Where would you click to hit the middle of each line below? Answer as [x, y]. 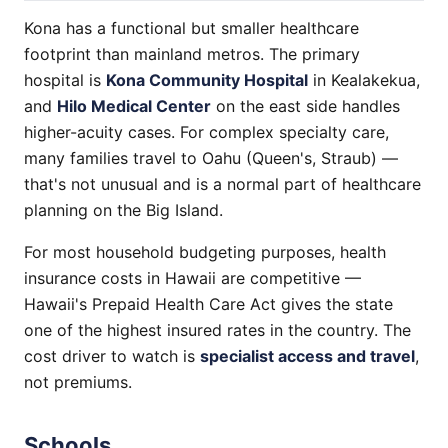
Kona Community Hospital [207, 80]
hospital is [65, 80]
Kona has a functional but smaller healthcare [191, 28]
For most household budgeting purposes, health [205, 252]
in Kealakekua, [364, 80]
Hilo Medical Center [134, 106]
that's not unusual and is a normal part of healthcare [222, 184]
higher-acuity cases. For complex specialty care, [206, 132]
